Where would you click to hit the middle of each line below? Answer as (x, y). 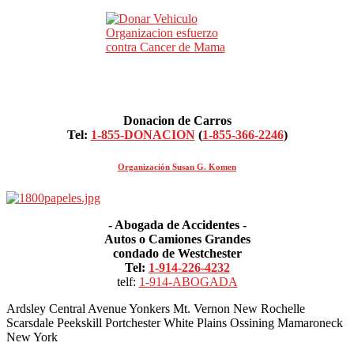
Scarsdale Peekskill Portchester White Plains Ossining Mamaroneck (175, 322)
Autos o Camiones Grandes (177, 239)
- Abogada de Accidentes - (177, 224)
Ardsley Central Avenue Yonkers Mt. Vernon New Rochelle (156, 308)
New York (32, 337)
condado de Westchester (177, 253)
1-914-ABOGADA (188, 281)
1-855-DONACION (143, 134)
